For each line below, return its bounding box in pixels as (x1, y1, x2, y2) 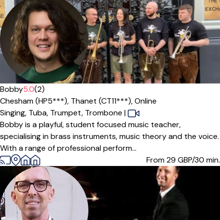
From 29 (146, 155, 178, 165)
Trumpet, (50, 108, 85, 118)
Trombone (85, 108, 122, 118)
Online (135, 96, 157, 106)
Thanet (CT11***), (71, 96, 135, 106)
